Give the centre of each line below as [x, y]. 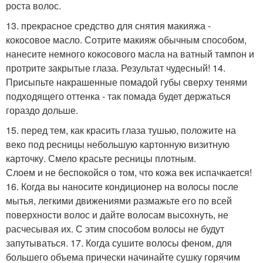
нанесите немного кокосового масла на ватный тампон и [130, 54]
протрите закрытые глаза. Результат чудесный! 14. [116, 68]
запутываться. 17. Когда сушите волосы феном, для [119, 243]
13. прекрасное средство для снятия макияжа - [108, 26]
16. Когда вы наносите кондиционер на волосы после [122, 186]
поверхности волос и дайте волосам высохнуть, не [117, 215]
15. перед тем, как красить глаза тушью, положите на [121, 130]
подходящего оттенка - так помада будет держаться [118, 96]
